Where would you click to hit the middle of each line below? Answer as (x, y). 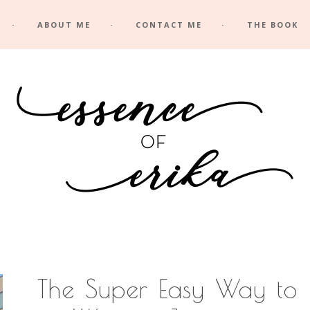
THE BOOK (273, 25)
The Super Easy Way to (167, 289)
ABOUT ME (64, 25)
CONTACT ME (169, 25)
